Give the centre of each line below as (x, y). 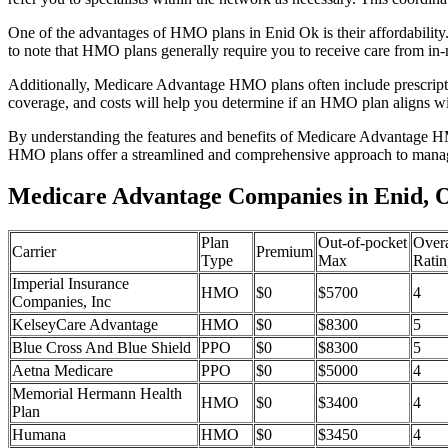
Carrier (34, 252)
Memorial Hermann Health (97, 394)
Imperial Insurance (70, 284)
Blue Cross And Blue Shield (101, 348)
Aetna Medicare (62, 371)
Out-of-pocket (362, 243)
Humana (39, 435)
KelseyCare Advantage (85, 325)
